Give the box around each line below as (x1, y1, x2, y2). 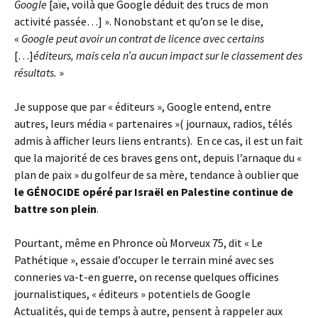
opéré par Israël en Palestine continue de (82, 184, 293, 199)
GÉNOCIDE (26, 184, 80, 199)
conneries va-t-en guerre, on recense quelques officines (14, 269, 279, 284)
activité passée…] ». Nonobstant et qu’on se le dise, (14, 13, 263, 28)
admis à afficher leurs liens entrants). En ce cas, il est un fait (14, 133, 303, 148)
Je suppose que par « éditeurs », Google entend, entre (14, 99, 271, 114)
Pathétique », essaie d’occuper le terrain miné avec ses (14, 252, 274, 267)
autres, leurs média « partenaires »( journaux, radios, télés (14, 116, 292, 131)
